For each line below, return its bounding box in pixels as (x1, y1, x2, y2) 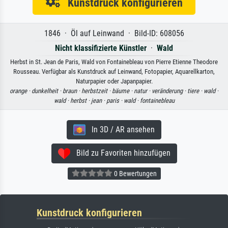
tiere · (187, 87, 204, 95)
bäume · (112, 87, 134, 95)
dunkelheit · (32, 87, 63, 95)
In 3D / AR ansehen (85, 124, 155, 134)
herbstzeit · (81, 87, 112, 95)
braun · (63, 87, 81, 95)
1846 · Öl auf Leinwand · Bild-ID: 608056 (44, 28, 184, 38)
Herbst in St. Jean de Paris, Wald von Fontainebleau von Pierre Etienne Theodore (10, 58, 218, 66)
